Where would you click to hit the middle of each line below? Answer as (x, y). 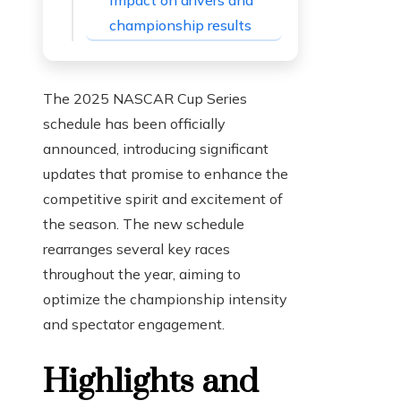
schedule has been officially (134, 124)
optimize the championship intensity (165, 299)
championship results (180, 26)
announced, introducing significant (156, 149)
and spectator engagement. (134, 324)
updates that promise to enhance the (166, 174)
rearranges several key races (137, 249)
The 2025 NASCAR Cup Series (145, 99)
